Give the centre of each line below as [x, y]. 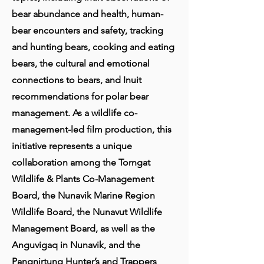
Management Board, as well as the [83, 228]
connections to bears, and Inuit [77, 80]
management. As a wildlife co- [75, 113]
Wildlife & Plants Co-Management [83, 179]
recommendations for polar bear [80, 96]
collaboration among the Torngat [81, 162]
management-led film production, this [92, 129]
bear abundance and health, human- [88, 14]
